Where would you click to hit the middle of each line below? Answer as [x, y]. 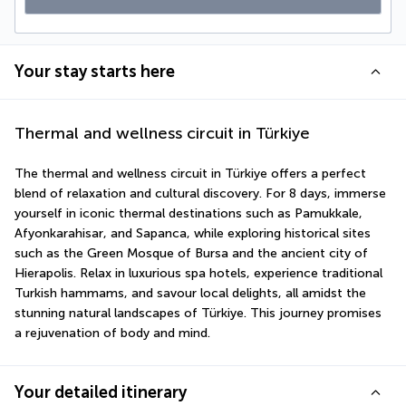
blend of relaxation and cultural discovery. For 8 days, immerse [200, 193]
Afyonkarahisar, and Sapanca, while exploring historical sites [193, 233]
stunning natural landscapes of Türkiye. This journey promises [198, 313]
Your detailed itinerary [101, 392]
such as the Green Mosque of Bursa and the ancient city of [191, 253]
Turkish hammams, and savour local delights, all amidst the [190, 293]
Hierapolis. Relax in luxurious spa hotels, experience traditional [198, 273]
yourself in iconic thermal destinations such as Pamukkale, [188, 213]
